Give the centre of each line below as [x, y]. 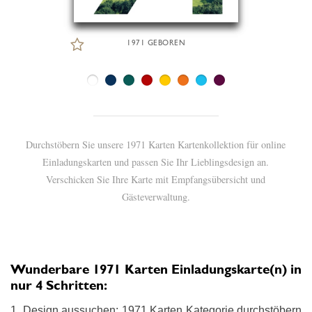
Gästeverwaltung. [156, 196]
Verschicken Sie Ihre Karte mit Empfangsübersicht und [156, 179]
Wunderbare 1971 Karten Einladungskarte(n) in [156, 269]
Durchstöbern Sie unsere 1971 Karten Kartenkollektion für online [156, 144]
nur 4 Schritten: [59, 285]
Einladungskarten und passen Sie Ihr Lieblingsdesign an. [156, 162]
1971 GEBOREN [156, 43]
